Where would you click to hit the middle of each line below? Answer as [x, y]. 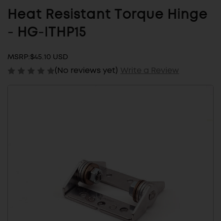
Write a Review [149, 70]
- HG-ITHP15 [47, 33]
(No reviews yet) [86, 70]
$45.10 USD [49, 57]
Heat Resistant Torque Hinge [108, 15]
